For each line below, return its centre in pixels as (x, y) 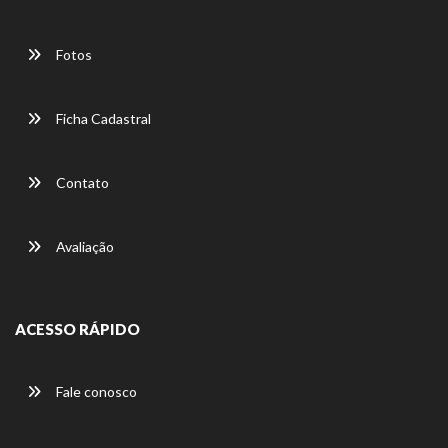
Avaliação (83, 246)
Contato (81, 182)
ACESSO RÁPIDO (77, 328)
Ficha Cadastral (102, 118)
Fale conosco (95, 391)
